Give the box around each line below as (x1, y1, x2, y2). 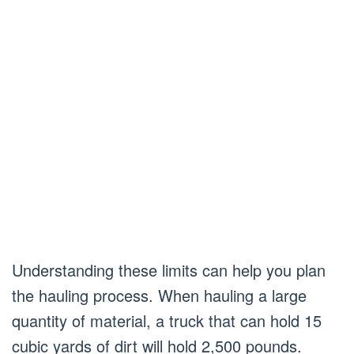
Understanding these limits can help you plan (12, 258, 326, 281)
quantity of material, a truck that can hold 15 (12, 309, 322, 332)
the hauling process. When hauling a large (12, 284, 307, 307)
